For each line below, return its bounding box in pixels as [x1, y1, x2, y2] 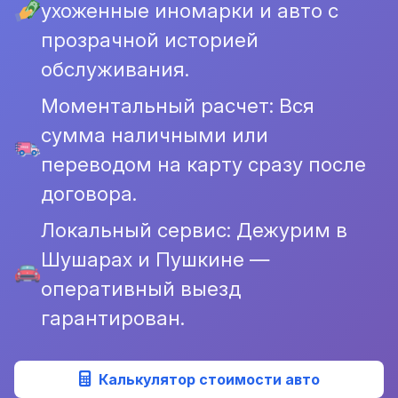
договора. [41, 181, 137, 205]
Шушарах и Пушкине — [41, 247, 269, 271]
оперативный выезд [41, 276, 241, 300]
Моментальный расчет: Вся [41, 93, 314, 117]
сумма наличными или [41, 123, 268, 147]
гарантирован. [41, 306, 185, 330]
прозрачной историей [41, 28, 259, 52]
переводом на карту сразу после [41, 152, 366, 176]
